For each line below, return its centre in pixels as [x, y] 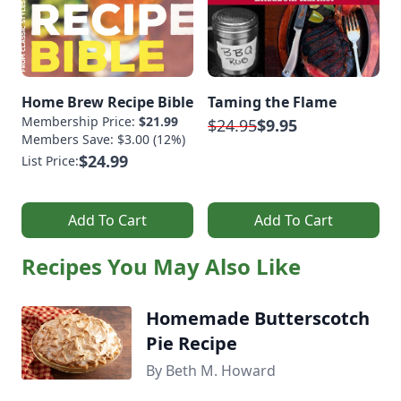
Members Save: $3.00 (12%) [103, 139]
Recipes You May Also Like [161, 266]
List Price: [50, 161]
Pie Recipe [191, 343]
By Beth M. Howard [210, 371]
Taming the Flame [272, 102]
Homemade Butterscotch [257, 318]
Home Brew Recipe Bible [107, 102]
